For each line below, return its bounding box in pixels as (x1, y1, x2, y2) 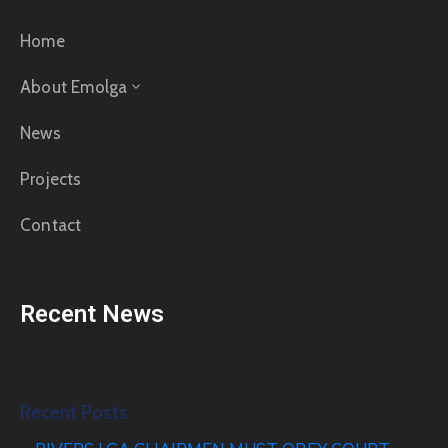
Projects (20, 168, 82, 189)
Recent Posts (20, 400, 128, 424)
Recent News (20, 299, 164, 328)
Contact (20, 214, 82, 235)
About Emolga (20, 76, 128, 97)
